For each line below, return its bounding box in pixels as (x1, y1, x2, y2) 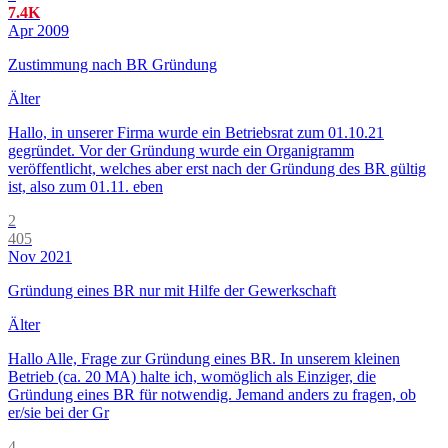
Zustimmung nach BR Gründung (8, 56, 217, 74)
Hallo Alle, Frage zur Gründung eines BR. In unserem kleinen (8, 350, 400, 368)
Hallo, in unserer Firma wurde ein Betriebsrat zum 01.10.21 (8, 124, 384, 142)
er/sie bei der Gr (8, 404, 109, 422)
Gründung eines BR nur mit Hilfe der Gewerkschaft (8, 282, 336, 300)
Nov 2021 (8, 248, 72, 266)
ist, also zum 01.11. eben (8, 178, 163, 196)
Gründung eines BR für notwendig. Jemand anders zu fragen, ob (8, 386, 416, 404)
